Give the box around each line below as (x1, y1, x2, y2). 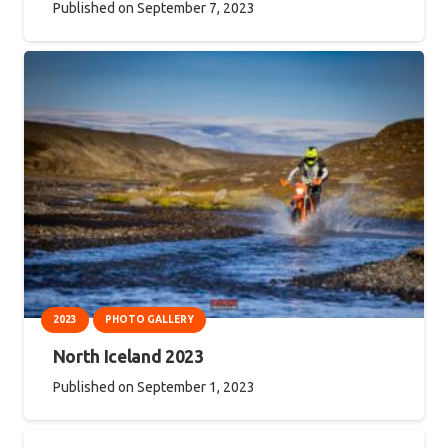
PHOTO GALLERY (104, 313, 194, 325)
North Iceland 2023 (52, 347, 204, 367)
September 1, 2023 (136, 378, 255, 395)
